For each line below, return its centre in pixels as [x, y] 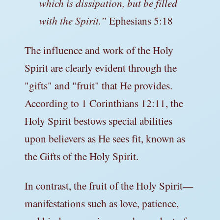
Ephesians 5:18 [141, 20]
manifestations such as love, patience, [102, 203]
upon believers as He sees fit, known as [105, 138]
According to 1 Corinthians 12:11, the [104, 103]
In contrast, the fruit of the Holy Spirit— [109, 185]
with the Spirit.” [74, 20]
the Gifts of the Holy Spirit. [82, 156]
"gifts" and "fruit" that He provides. [98, 85]
